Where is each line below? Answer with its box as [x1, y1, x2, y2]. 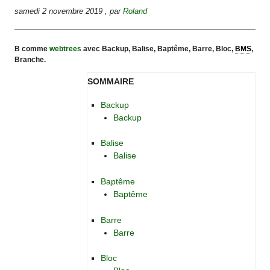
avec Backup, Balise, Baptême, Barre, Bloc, [81, 45, 236, 53]
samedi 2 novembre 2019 [14, 6, 103, 16]
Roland [123, 6, 148, 16]
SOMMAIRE [87, 77, 134, 87]
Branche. [14, 55, 46, 64]
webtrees [49, 45, 82, 53]
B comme [14, 45, 50, 53]
